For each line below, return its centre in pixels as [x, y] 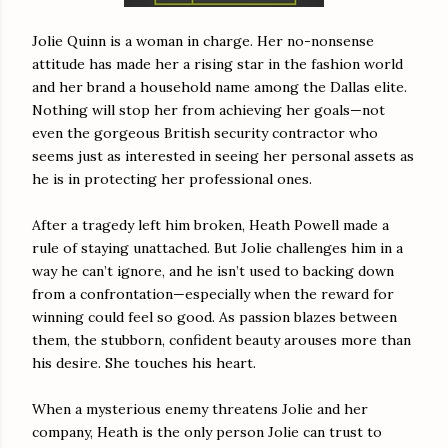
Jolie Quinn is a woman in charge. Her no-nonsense [203, 40]
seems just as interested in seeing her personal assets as [223, 155]
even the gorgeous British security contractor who [205, 132]
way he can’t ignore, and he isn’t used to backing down [213, 270]
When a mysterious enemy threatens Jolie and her [200, 408]
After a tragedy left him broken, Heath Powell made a [210, 224]
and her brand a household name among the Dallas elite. [219, 86]
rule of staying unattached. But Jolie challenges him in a [217, 247]
